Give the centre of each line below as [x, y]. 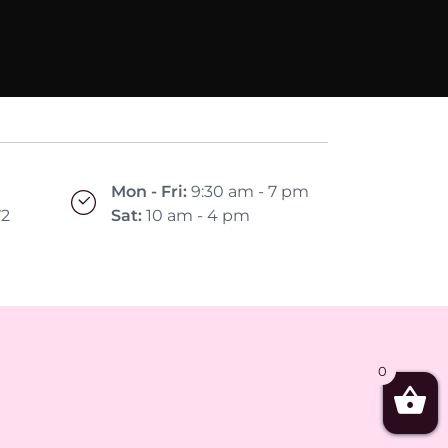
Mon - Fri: [148, 191]
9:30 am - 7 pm [247, 191]
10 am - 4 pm [195, 215]
